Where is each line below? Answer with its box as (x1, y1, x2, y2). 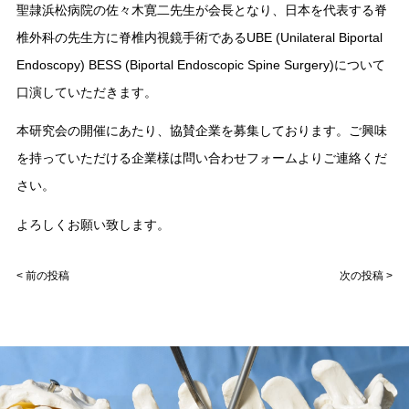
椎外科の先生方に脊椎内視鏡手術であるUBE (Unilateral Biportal (16, 29, 383, 45)
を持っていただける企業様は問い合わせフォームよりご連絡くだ (16, 151, 387, 166)
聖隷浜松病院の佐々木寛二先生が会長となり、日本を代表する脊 (16, 2, 387, 17)
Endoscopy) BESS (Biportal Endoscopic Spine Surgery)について (16, 57, 385, 72)
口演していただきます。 (16, 84, 157, 100)
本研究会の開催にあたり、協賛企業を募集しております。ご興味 (16, 123, 387, 139)
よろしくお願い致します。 (16, 216, 170, 232)
